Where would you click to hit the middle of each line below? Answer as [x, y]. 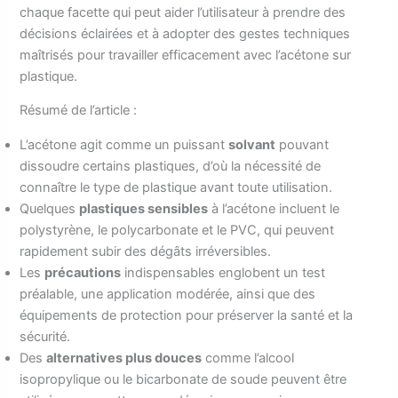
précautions [83, 272]
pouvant [302, 144]
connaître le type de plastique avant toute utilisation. [176, 187]
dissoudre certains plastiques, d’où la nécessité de [171, 166]
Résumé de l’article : [79, 111]
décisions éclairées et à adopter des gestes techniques [185, 33]
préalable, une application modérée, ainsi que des [168, 294]
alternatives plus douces [124, 358]
